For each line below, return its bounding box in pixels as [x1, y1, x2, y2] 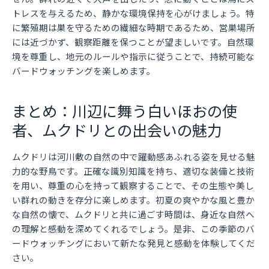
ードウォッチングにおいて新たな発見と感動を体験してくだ [12, 237, 255, 250]
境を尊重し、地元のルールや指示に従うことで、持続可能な [12, 50, 255, 63]
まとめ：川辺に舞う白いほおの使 [12, 99, 237, 121]
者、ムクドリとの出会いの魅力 [12, 118, 222, 141]
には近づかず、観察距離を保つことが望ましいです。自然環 [12, 35, 254, 49]
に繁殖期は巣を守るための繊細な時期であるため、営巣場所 [12, 21, 255, 34]
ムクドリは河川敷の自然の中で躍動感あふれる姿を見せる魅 [12, 150, 255, 163]
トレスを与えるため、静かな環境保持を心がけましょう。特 [12, 7, 255, 20]
